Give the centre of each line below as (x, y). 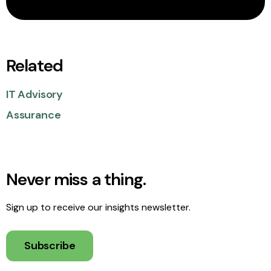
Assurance (34, 115)
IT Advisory (35, 94)
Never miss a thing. (76, 179)
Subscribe (50, 246)
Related (35, 66)
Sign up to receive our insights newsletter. (98, 207)
